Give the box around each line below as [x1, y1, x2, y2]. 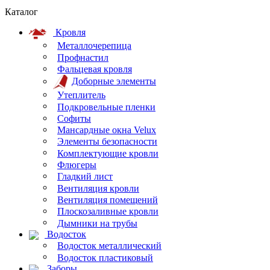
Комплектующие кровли [57, 148, 159, 159]
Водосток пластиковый [57, 252, 153, 263]
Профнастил [57, 52, 108, 63]
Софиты [57, 113, 91, 124]
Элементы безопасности [57, 136, 157, 147]
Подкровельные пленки [57, 101, 155, 112]
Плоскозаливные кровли [57, 206, 159, 217]
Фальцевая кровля [57, 63, 132, 74]
